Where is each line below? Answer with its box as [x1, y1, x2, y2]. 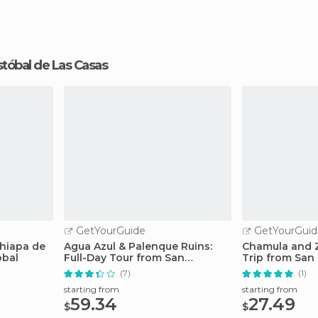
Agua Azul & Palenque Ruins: [64, 240, 212, 253]
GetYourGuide [73, 224, 146, 237]
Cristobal [64, 263, 111, 275]
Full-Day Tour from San [64, 251, 185, 264]
